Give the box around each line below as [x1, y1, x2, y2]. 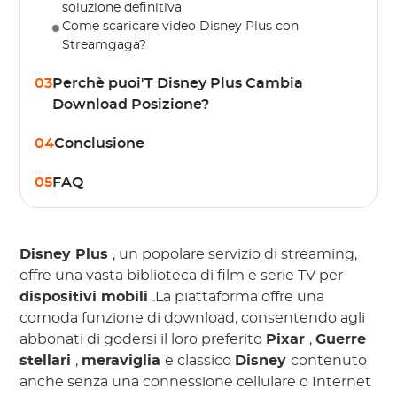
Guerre [315, 332, 367, 346]
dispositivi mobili [19, 290, 153, 304]
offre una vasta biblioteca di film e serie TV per [19, 269, 344, 283]
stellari [19, 354, 76, 368]
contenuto [291, 354, 368, 368]
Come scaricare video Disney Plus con [62, 20, 300, 33]
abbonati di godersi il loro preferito [19, 332, 267, 346]
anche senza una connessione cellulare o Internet [19, 375, 372, 389]
